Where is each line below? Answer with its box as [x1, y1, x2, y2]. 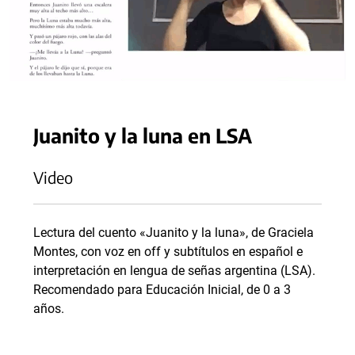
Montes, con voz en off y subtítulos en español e [33, 244, 303, 260]
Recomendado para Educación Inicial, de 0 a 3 [33, 282, 291, 298]
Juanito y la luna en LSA [33, 123, 252, 148]
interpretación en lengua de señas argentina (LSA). [33, 263, 315, 279]
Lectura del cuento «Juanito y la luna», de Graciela [33, 225, 314, 241]
